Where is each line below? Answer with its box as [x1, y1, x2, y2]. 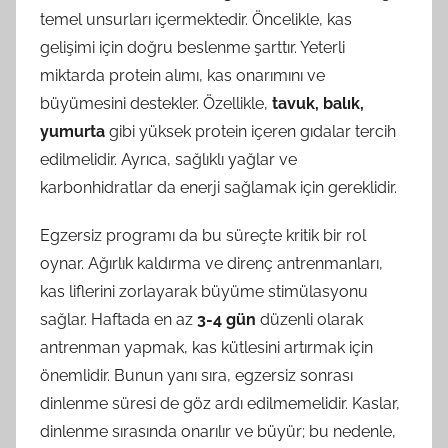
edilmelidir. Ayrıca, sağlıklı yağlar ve [40, 149, 297, 169]
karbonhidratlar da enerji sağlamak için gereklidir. [40, 177, 397, 197]
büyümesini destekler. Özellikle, [40, 93, 272, 113]
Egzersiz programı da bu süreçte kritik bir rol [40, 225, 366, 245]
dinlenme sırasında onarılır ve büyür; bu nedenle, [40, 421, 396, 441]
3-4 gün [197, 309, 256, 329]
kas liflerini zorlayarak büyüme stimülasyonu [40, 281, 368, 301]
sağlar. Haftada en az [40, 309, 197, 329]
